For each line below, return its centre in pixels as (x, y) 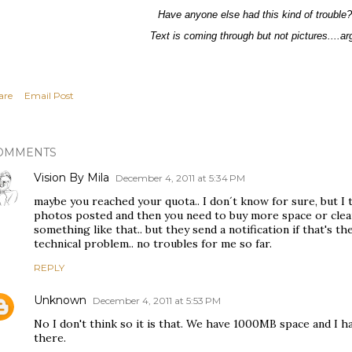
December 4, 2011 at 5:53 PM (157, 301)
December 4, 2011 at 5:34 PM (180, 178)
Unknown (60, 300)
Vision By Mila (71, 178)
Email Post (49, 95)
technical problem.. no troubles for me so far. (153, 244)
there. (50, 338)
